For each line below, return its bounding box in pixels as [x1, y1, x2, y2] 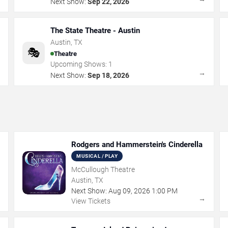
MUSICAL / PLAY [76, 153, 118, 159]
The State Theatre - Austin [50, 26, 140, 35]
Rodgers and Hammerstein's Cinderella [71, 140, 203, 149]
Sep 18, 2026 [88, 71, 130, 79]
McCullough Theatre [71, 165, 135, 174]
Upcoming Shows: [50, 60, 109, 68]
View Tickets [71, 197, 111, 205]
